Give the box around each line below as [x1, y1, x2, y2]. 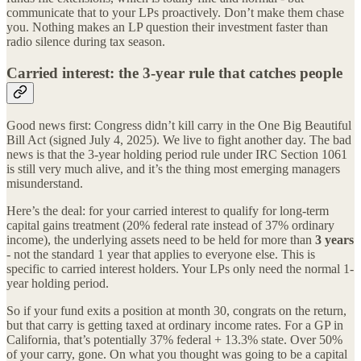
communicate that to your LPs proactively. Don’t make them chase [6, 5, 344, 19]
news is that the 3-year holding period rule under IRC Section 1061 [6, 147, 347, 162]
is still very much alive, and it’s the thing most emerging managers [6, 162, 340, 176]
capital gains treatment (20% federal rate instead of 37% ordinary [6, 218, 334, 233]
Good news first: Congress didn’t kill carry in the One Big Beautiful [6, 118, 351, 133]
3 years [315, 233, 354, 247]
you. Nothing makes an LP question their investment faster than [6, 19, 328, 34]
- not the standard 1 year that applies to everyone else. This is [6, 247, 315, 262]
